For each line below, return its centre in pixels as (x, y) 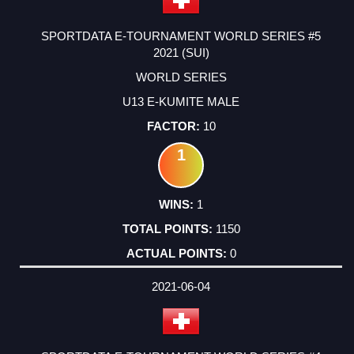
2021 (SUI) (181, 53)
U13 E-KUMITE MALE (181, 102)
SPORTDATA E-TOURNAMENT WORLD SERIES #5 (181, 36)
